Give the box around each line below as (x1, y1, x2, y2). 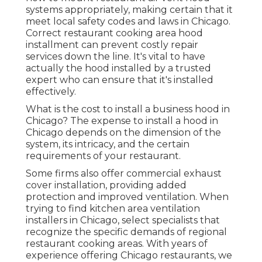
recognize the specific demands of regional (26, 226, 227, 238)
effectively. (26, 86, 76, 98)
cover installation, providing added (26, 180, 187, 191)
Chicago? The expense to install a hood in (26, 115, 218, 127)
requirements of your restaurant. (26, 150, 181, 162)
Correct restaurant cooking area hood (26, 27, 203, 39)
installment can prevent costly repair (26, 39, 198, 51)
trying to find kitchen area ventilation (26, 203, 200, 215)
